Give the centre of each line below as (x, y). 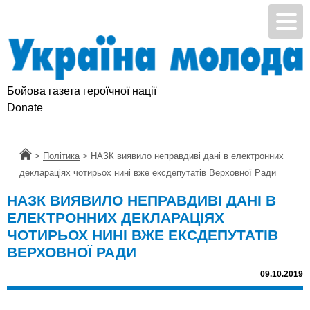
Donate (25, 108)
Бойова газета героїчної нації (82, 91)
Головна (36, 156)
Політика (61, 156)
